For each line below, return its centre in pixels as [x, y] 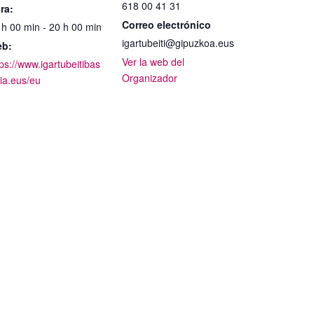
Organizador [150, 78]
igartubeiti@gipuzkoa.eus [178, 43]
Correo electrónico [166, 25]
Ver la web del [153, 62]
